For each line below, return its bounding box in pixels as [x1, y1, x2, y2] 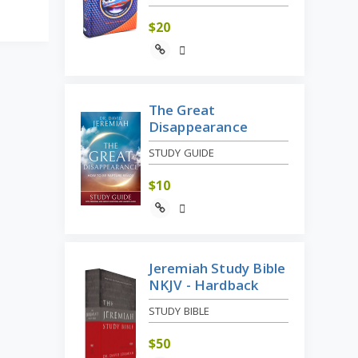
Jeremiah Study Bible [148, 258, 286, 277]
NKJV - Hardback [148, 275, 259, 294]
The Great [148, 100, 216, 119]
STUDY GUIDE [148, 145, 215, 160]
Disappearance [148, 117, 249, 136]
